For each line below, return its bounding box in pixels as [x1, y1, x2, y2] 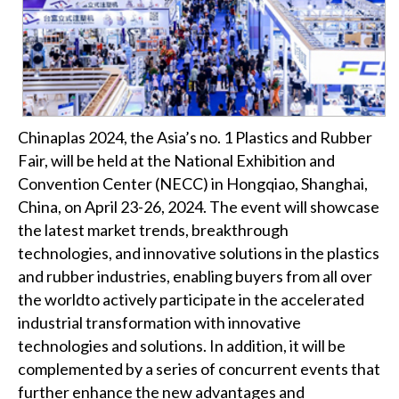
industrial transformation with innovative [18, 312, 301, 332]
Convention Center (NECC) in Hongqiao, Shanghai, [18, 173, 368, 193]
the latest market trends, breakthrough [18, 219, 289, 240]
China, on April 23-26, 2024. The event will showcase [18, 196, 379, 216]
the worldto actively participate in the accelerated [18, 289, 364, 309]
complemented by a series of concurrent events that [18, 358, 380, 379]
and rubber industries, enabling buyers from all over [18, 265, 372, 286]
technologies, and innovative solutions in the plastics [18, 242, 379, 263]
